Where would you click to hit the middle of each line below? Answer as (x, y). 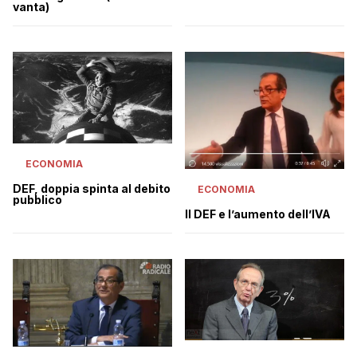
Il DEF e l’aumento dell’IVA (258, 214)
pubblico (37, 200)
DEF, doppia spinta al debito (92, 189)
